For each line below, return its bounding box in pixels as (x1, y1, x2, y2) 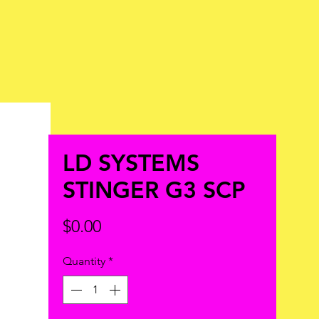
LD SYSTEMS (63, 148, 199, 177)
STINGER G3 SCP (63, 175, 246, 204)
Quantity (63, 254, 105, 268)
